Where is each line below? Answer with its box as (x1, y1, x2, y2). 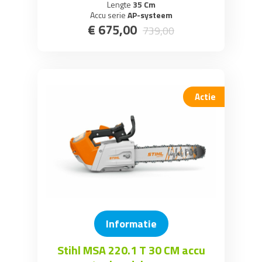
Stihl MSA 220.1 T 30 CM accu (57, 241, 205, 259)
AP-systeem (125, 8, 173, 21)
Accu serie (89, 8, 126, 21)
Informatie (105, 216, 157, 232)
